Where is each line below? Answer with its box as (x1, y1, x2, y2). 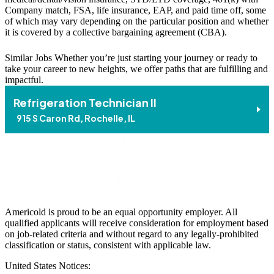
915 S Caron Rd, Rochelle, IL (17, 113, 135, 124)
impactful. (5, 75, 43, 86)
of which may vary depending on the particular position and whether (5, 16, 268, 27)
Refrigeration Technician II (13, 95, 157, 110)
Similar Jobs (5, 53, 52, 64)
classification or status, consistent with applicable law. (5, 240, 211, 251)
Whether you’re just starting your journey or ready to (54, 53, 257, 64)
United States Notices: (5, 261, 91, 272)
